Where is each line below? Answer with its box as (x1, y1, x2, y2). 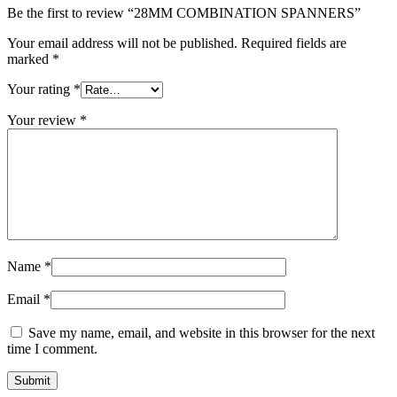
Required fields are (241, 35, 346, 51)
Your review (7, 113, 80, 128)
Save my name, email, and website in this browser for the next (28, 325, 375, 341)
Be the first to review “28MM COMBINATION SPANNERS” (7, 5, 361, 21)
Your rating (7, 82, 74, 97)
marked (7, 51, 52, 67)
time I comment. (7, 341, 97, 357)
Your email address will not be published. (7, 35, 237, 51)
